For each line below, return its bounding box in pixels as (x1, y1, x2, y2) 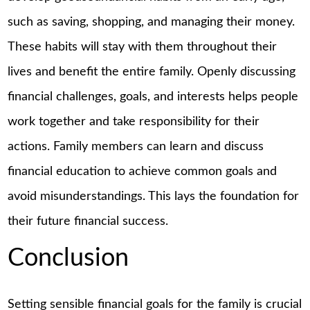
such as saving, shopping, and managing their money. (8, 16, 295, 29)
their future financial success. (8, 215, 169, 228)
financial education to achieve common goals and (8, 165, 277, 179)
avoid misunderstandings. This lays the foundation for (8, 190, 300, 203)
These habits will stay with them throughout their (8, 41, 277, 54)
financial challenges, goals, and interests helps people (8, 91, 299, 104)
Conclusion (8, 245, 129, 271)
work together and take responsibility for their (8, 116, 260, 129)
